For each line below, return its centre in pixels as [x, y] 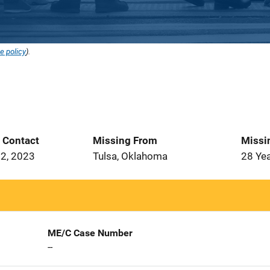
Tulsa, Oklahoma [130, 156]
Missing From [125, 140]
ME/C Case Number [90, 233]
